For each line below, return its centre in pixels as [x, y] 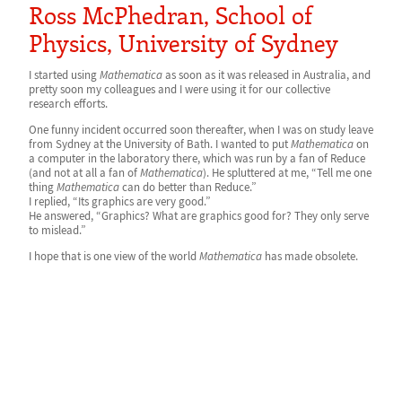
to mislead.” [57, 230]
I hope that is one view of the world [114, 256]
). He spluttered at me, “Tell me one [287, 173]
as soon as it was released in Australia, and [267, 75]
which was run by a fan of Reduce [284, 158]
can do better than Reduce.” [188, 187]
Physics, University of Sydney [184, 43]
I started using [64, 75]
